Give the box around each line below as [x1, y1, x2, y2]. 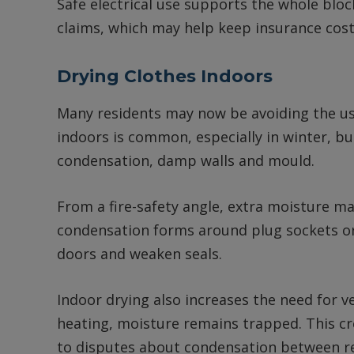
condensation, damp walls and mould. [57, 151, 314, 171]
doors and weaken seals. [57, 243, 222, 263]
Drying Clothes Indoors [57, 65, 273, 86]
